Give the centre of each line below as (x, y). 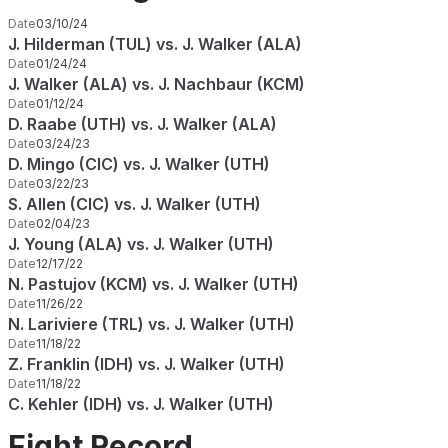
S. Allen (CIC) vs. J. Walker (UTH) (134, 204)
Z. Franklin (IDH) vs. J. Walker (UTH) (146, 364)
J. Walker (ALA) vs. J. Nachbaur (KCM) (156, 84)
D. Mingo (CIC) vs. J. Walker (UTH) (139, 164)
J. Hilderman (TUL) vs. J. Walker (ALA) (155, 44)
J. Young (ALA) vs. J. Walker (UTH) (141, 244)
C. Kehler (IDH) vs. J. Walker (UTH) (141, 404)
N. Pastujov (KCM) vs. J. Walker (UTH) (153, 284)
